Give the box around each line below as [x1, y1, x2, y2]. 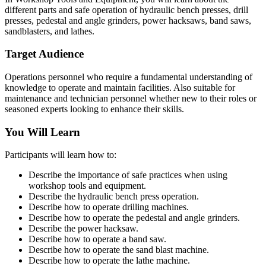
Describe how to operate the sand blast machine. [28, 245, 209, 255]
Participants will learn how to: [5, 150, 116, 160]
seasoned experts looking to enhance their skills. [5, 104, 184, 115]
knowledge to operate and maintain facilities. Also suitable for [5, 83, 235, 93]
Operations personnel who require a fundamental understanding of [5, 72, 252, 83]
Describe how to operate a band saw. [28, 234, 166, 245]
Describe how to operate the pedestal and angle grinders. [28, 213, 240, 223]
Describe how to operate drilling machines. [28, 202, 189, 213]
